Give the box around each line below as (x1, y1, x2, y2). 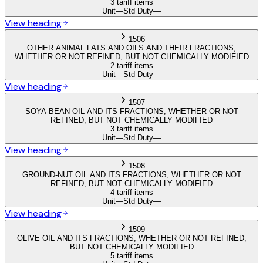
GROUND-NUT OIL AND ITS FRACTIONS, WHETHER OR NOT (22, 170, 241, 179)
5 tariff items (110, 251, 153, 260)
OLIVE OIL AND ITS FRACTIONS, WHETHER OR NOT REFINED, (16, 233, 247, 242)
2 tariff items (110, 60, 153, 70)
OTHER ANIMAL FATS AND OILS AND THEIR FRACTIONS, (27, 43, 236, 52)
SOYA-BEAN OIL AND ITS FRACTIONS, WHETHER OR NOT (25, 106, 238, 116)
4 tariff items (110, 187, 153, 197)
